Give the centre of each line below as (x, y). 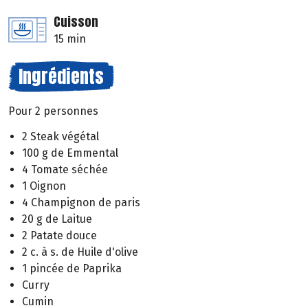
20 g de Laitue (57, 219)
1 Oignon (44, 186)
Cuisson (76, 22)
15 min (70, 39)
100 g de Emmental (70, 153)
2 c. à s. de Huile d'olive (80, 252)
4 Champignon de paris (81, 202)
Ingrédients (61, 77)
